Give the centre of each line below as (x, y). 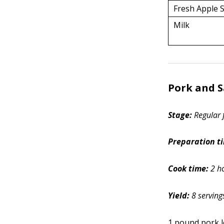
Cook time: (189, 168)
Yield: (179, 195)
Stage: (181, 115)
